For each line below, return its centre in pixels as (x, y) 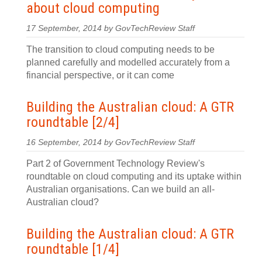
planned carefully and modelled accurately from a (128, 62)
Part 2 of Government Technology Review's (116, 163)
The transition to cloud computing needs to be (120, 49)
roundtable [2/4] (73, 122)
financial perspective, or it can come (100, 75)
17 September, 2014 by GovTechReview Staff (111, 28)
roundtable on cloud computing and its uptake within (134, 176)
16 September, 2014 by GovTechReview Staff (111, 142)
